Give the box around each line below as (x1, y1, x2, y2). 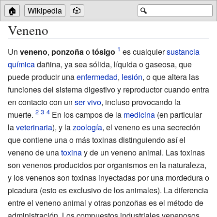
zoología (73, 121, 102, 133)
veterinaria (16, 121, 52, 133)
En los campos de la (49, 108, 124, 120)
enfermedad (77, 71, 118, 82)
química (8, 58, 35, 70)
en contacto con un (8, 96, 75, 108)
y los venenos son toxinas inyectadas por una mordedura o (8, 171, 209, 183)
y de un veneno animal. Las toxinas (82, 146, 205, 158)
